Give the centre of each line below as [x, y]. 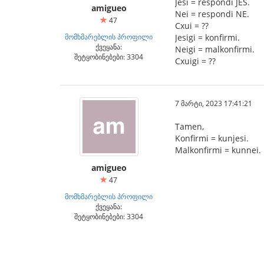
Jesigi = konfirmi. [207, 37]
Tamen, [189, 126]
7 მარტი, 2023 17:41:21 [214, 103]
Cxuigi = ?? [195, 61]
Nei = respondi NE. [212, 14]
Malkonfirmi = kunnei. [218, 150]
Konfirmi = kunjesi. [212, 138]
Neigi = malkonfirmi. [215, 49]
